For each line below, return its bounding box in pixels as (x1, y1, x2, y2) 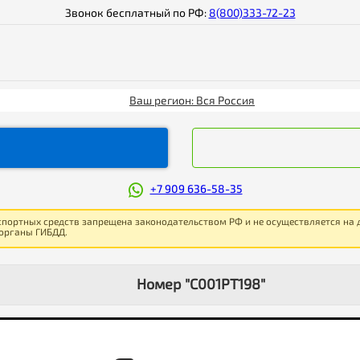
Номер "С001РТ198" (136, 275, 265, 292)
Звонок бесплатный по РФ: (64, 6, 209, 19)
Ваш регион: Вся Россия (129, 93, 255, 107)
